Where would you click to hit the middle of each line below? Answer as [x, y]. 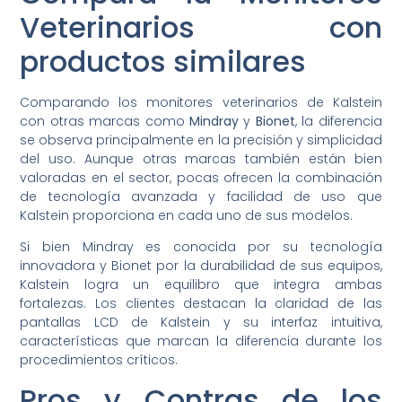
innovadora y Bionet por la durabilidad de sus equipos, [201, 266]
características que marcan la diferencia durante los [201, 341]
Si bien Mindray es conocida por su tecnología [201, 247]
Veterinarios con [201, 27]
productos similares [163, 61]
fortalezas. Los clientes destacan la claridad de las [201, 304]
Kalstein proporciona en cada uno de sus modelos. [187, 215]
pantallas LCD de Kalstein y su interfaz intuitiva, [201, 323]
